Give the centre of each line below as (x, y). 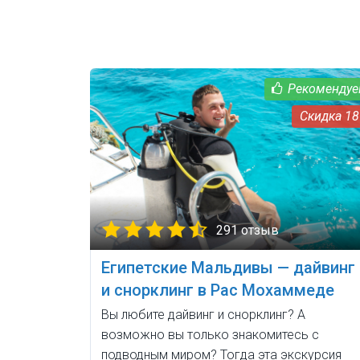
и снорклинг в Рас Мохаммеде (218, 290)
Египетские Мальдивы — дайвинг (228, 268)
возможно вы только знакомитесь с (210, 335)
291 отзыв (247, 231)
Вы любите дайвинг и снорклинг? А (203, 315)
